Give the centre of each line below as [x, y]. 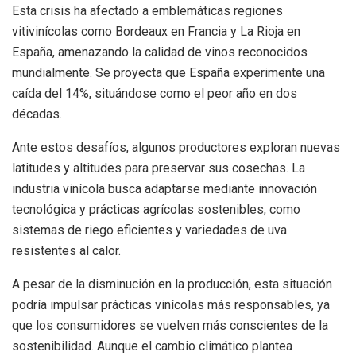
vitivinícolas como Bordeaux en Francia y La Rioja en [156, 31]
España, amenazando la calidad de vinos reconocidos [160, 52]
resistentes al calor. [66, 250]
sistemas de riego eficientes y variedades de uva [149, 230]
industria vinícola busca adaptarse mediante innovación [164, 188]
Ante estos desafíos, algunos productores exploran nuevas [176, 147]
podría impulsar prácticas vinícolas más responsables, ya [171, 304]
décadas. [37, 114]
